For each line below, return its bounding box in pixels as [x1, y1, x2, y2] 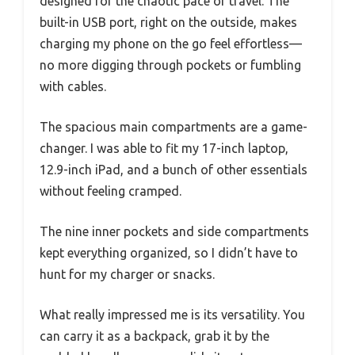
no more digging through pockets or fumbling [40, 58, 301, 72]
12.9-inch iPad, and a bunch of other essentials [40, 162, 307, 177]
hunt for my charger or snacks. [40, 267, 215, 281]
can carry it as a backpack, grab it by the [40, 329, 269, 343]
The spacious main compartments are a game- [40, 120, 307, 134]
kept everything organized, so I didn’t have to [40, 246, 298, 260]
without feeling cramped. [40, 184, 181, 198]
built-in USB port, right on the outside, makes [40, 15, 297, 29]
